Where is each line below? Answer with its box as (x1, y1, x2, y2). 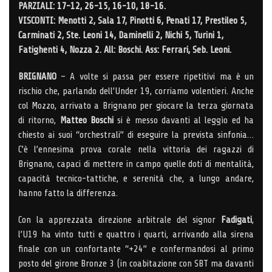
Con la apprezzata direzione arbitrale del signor (18, 214, 221, 225)
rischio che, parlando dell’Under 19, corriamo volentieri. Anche (18, 85, 254, 97)
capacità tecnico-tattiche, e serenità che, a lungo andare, (18, 172, 254, 184)
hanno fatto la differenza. (18, 187, 118, 199)
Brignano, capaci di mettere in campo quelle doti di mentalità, (18, 158, 254, 169)
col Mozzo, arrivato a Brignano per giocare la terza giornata (18, 100, 254, 111)
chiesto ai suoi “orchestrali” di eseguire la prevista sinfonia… (18, 129, 254, 140)
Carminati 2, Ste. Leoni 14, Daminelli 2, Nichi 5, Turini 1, (18, 29, 223, 41)
